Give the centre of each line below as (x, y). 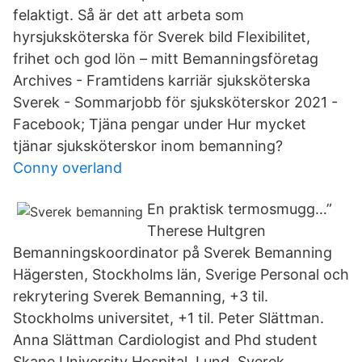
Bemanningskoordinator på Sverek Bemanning (173, 253)
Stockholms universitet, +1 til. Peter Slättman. (168, 318)
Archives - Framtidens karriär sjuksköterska (164, 80)
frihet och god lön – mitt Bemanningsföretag (166, 59)
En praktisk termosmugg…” (240, 209)
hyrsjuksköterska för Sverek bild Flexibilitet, (162, 37)
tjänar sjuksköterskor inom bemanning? (148, 146)
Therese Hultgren (206, 231)
